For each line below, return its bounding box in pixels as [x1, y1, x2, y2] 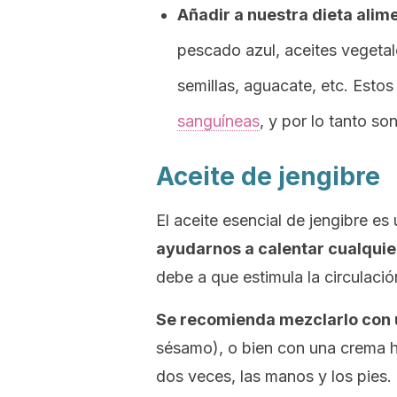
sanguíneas [177, 112, 260, 130]
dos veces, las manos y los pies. [156, 367, 392, 385]
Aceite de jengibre [156, 161, 380, 191]
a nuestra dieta [234, 5, 353, 24]
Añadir [177, 5, 234, 24]
